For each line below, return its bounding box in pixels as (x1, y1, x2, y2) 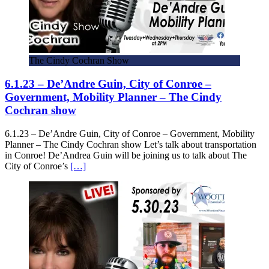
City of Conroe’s (5, 160, 70, 171)
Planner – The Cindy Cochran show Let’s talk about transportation (5, 139, 256, 150)
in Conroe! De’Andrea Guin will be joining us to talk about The (5, 150, 247, 160)
